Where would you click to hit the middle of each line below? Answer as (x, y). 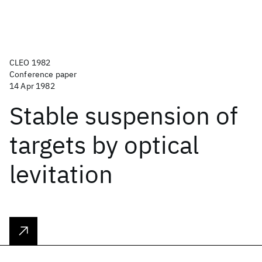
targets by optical (104, 145)
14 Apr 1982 (32, 86)
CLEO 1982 (30, 63)
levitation (61, 174)
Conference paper (43, 74)
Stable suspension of (124, 116)
